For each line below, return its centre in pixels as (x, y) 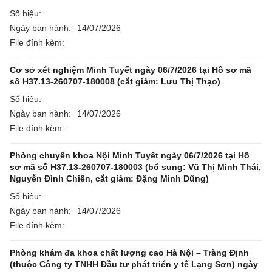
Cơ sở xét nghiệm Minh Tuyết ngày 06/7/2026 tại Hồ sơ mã (131, 70)
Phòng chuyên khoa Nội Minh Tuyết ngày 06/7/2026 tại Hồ (130, 155)
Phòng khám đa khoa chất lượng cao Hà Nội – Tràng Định (129, 253)
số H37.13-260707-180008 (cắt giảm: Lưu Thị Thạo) (115, 81)
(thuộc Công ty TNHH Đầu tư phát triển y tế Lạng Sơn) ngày (134, 264)
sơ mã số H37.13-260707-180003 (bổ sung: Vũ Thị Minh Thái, (135, 167)
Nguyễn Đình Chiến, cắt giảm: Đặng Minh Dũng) (109, 178)
